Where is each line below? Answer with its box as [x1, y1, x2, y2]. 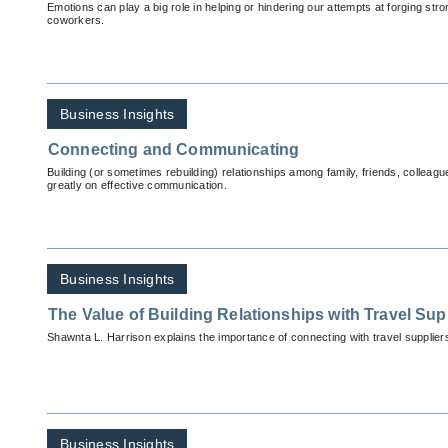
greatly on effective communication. [47, 179, 227, 192]
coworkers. [47, 14, 105, 27]
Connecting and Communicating [48, 141, 300, 159]
